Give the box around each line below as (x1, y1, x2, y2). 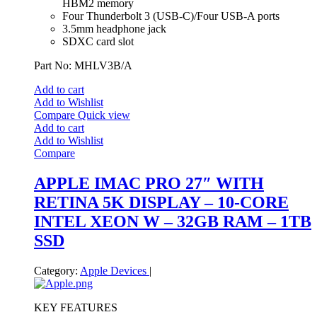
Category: (34, 264, 78, 277)
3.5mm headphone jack (62, 22, 166, 35)
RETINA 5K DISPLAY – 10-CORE (34, 192, 289, 212)
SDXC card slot (62, 35, 134, 47)
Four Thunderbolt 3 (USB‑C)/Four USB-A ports (62, 9, 279, 22)
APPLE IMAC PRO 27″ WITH (34, 173, 264, 192)
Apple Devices (80, 264, 149, 277)
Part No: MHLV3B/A (34, 59, 132, 71)
